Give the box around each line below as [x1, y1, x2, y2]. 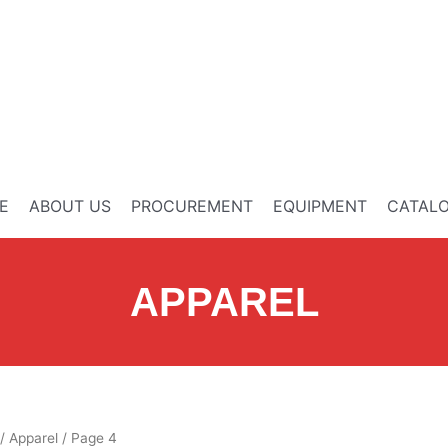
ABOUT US [29, 196, 111, 216]
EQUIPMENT [273, 196, 367, 216]
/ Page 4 [58, 430, 117, 446]
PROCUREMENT [131, 196, 253, 216]
